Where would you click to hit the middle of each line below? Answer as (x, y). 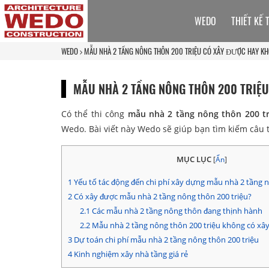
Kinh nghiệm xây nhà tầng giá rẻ (130, 254)
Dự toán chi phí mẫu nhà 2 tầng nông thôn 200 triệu (165, 240)
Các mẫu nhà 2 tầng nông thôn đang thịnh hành (176, 211)
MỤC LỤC (194, 159)
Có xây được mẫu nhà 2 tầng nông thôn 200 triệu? (162, 197)
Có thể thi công (95, 113)
